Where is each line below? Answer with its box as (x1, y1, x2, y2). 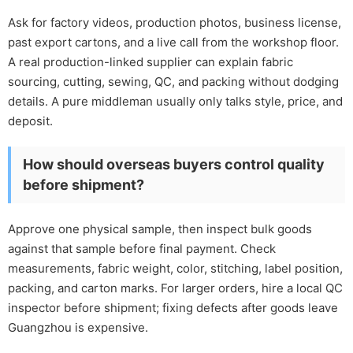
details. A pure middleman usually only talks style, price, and (8, 94, 343, 110)
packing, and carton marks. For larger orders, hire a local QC (8, 281, 343, 296)
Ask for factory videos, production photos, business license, (8, 15, 341, 31)
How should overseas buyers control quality (23, 156, 325, 173)
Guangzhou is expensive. (8, 320, 148, 336)
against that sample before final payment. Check (8, 241, 276, 257)
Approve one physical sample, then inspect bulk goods (8, 221, 312, 237)
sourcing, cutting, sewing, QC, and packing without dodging (8, 74, 339, 90)
